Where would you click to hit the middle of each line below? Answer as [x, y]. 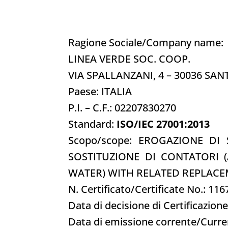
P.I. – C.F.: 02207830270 [122, 107]
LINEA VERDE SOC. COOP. [130, 59]
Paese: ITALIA [100, 91]
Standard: [93, 124]
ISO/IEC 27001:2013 [163, 124]
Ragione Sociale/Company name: [146, 42]
